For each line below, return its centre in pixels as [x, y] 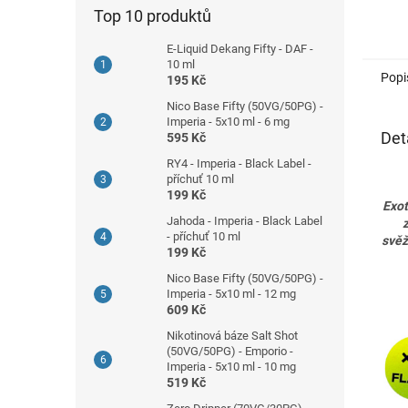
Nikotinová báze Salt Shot [232, 335]
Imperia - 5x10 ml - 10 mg [231, 366]
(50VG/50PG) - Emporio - [230, 351]
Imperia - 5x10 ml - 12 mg [231, 293]
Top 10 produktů [153, 15]
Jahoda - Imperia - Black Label [245, 220]
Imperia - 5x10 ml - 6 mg [228, 121]
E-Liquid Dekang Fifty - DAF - [240, 48]
